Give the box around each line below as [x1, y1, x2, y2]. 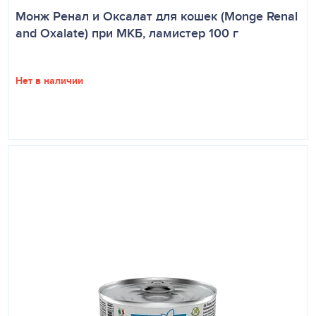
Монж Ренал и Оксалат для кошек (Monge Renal [16, 7, 298, 25]
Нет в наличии [16, 73, 83, 87]
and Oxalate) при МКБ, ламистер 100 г [16, 24, 238, 42]
